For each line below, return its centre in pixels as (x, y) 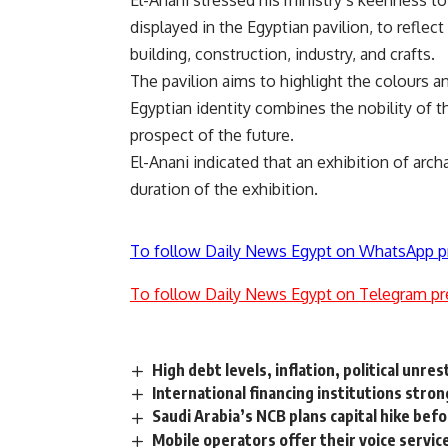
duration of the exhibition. (224, 189)
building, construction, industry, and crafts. (282, 54)
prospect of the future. (212, 135)
